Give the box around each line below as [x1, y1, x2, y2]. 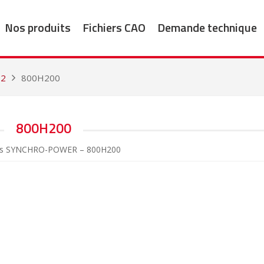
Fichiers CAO [82, 18, 146, 37]
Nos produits [4, 18, 71, 37]
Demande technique [157, 18, 257, 37]
